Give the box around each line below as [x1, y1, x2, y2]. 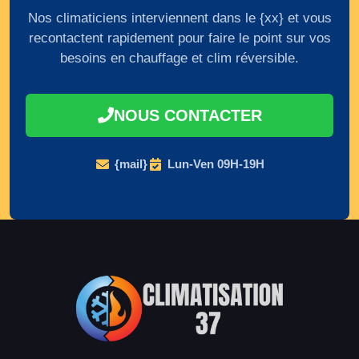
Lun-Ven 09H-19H [167, 157, 264, 171]
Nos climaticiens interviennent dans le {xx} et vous [27, 10, 332, 26]
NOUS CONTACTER [113, 107, 262, 125]
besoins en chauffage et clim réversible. [60, 50, 299, 67]
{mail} [115, 157, 147, 171]
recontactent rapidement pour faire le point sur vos [28, 30, 331, 46]
